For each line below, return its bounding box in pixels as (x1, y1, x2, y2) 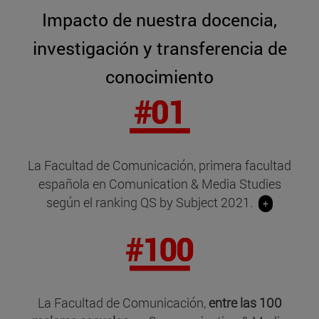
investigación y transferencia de (32, 36, 287, 60)
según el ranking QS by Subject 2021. (46, 193, 258, 211)
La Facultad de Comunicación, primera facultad (28, 156, 291, 174)
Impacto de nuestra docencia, (42, 7, 277, 31)
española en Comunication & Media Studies (38, 174, 281, 192)
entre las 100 (208, 293, 282, 311)
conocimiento (105, 64, 214, 88)
